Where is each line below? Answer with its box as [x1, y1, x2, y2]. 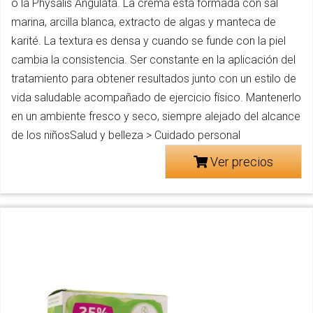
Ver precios [208, 154, 273, 170]
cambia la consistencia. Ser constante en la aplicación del [11, 53, 296, 67]
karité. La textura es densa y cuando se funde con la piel [11, 34, 286, 48]
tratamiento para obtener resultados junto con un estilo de [11, 72, 296, 86]
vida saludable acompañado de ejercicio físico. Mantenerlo [11, 91, 301, 105]
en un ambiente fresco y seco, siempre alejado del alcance [11, 110, 300, 124]
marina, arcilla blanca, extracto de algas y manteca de [11, 15, 276, 29]
